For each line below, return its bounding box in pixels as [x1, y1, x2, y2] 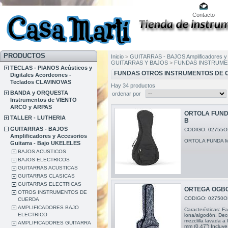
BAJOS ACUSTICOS [18, 148, 67, 154]
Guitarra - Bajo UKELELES [10, 139, 81, 146]
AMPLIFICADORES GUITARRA [18, 219, 91, 225]
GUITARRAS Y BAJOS [110, 59, 168, 66]
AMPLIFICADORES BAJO [18, 204, 79, 210]
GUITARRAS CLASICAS [18, 173, 75, 179]
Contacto [192, 12, 215, 18]
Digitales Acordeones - [10, 72, 72, 78]
